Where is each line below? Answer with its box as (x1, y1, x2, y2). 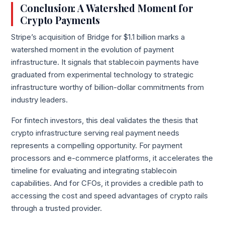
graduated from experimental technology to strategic (11, 70, 194, 79)
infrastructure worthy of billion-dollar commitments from (11, 82, 204, 92)
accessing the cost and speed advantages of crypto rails (11, 191, 208, 201)
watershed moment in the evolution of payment (11, 45, 174, 54)
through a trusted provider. (11, 204, 102, 213)
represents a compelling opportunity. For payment (11, 141, 183, 151)
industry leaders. (11, 95, 68, 104)
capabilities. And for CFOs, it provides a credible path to (11, 179, 204, 188)
